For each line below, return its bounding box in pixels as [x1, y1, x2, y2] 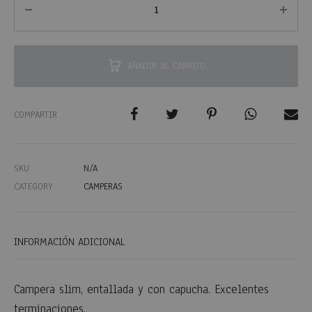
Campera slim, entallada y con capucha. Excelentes [14, 281, 269, 298]
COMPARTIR [14, 109, 57, 122]
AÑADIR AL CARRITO [127, 60, 205, 73]
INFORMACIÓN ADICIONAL [14, 235, 125, 249]
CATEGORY [14, 180, 53, 194]
